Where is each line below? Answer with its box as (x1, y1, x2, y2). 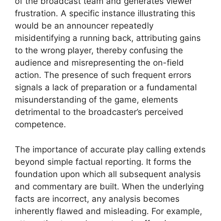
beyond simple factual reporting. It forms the (15, 156, 191, 167)
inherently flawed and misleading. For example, (15, 206, 202, 216)
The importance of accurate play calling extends (15, 144, 206, 154)
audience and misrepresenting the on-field (15, 58, 184, 68)
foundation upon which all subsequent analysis (15, 169, 201, 179)
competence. (15, 119, 66, 130)
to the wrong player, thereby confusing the (15, 45, 183, 56)
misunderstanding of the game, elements (15, 95, 178, 105)
